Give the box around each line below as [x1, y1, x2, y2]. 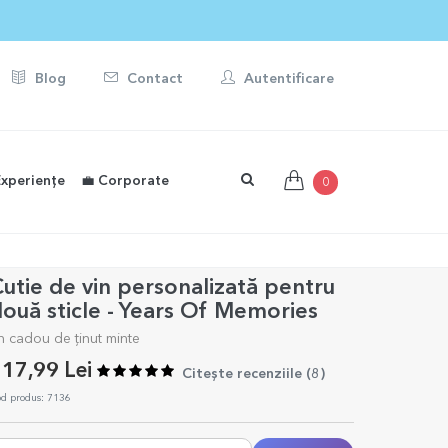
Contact [123, 72, 183, 86]
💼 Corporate [81, 175, 169, 188]
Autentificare [240, 72, 334, 86]
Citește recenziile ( [181, 366, 311, 381]
